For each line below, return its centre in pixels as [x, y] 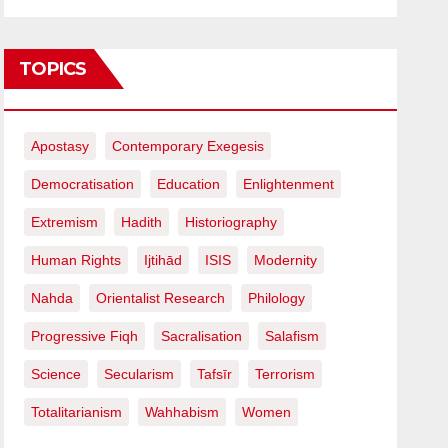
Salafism [292, 335]
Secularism [139, 373]
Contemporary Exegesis [188, 145]
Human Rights [76, 259]
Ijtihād [163, 259]
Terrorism [285, 373]
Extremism [65, 221]
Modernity [286, 259]
